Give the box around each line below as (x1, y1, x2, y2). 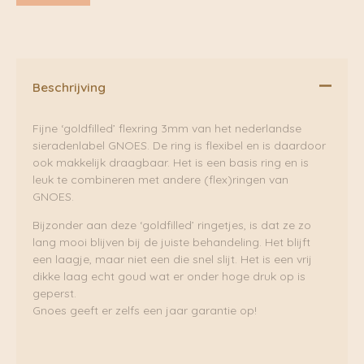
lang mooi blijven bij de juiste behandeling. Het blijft (32, 234, 310, 249)
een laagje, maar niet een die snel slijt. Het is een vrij (32, 251, 312, 266)
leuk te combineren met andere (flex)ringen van (32, 171, 288, 187)
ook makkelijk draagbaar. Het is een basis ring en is (32, 154, 309, 170)
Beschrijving (32, 80, 106, 96)
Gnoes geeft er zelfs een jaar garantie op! (32, 302, 257, 318)
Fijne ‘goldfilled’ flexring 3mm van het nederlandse (32, 120, 301, 136)
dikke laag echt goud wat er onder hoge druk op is (32, 268, 305, 284)
